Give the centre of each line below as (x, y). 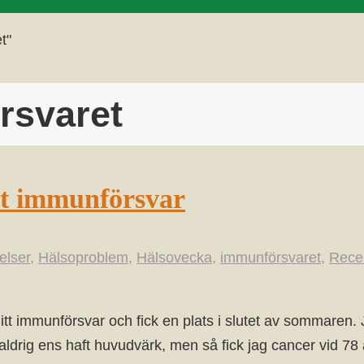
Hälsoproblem (83, 257)
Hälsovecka (174, 257)
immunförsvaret (271, 257)
